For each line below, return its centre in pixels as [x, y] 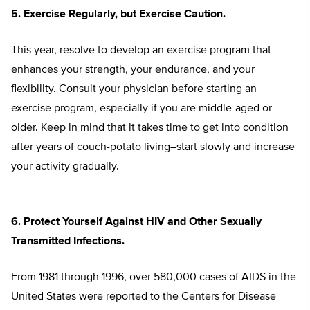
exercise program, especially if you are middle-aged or [142, 109]
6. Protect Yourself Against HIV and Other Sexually [136, 222]
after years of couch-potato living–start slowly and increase [153, 148]
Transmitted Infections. [68, 242]
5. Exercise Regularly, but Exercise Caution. [118, 15]
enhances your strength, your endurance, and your [133, 70]
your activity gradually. [65, 167]
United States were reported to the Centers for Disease [144, 297]
